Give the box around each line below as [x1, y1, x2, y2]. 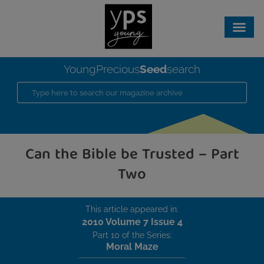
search [167, 62, 200, 75]
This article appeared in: [85, 204, 179, 214]
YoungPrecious [64, 62, 140, 75]
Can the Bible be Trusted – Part [25, 142, 239, 169]
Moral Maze [105, 241, 159, 252]
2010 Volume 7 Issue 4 [81, 216, 183, 227]
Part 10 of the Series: [92, 230, 172, 240]
